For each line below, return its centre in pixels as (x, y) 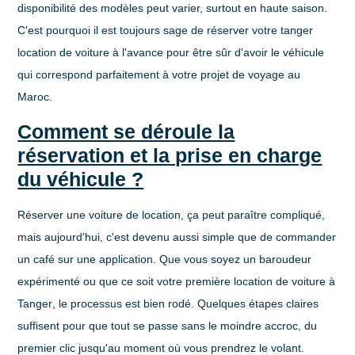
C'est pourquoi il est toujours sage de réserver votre (149, 31)
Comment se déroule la (126, 131)
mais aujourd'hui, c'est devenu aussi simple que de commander (177, 237)
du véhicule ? (81, 179)
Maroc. (35, 97)
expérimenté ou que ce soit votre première (126, 281)
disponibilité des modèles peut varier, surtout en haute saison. (173, 8)
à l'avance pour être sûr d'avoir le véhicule (217, 53)
